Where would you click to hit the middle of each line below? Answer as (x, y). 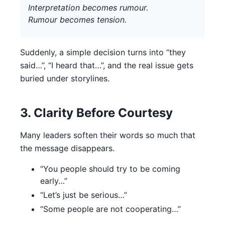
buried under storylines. (65, 79)
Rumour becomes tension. (77, 20)
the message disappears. (67, 148)
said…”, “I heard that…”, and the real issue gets (107, 66)
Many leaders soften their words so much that (108, 135)
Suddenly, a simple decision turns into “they (103, 52)
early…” (54, 181)
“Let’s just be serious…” (84, 195)
